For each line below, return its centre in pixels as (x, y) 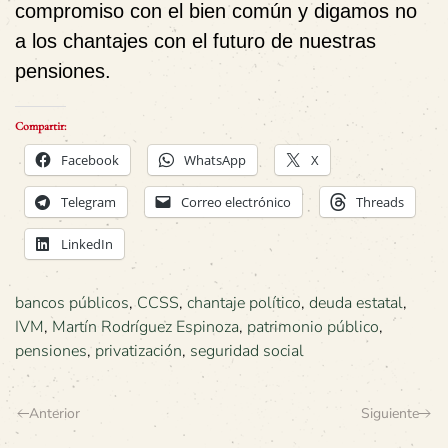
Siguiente (390, 413)
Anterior (54, 413)
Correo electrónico (236, 202)
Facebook (90, 160)
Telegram (88, 202)
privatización (138, 351)
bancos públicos (72, 303)
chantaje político (244, 303)
